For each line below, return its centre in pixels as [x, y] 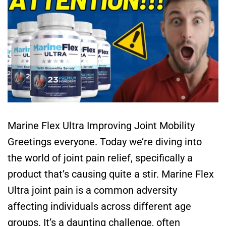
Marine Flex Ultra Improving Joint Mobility [101, 126]
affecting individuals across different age [99, 207]
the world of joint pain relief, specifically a [100, 158]
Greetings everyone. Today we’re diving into [105, 142]
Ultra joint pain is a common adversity [92, 190]
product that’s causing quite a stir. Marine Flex [111, 174]
